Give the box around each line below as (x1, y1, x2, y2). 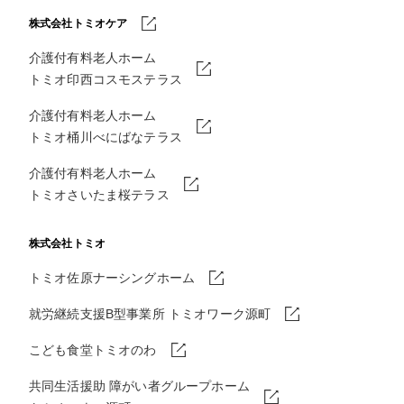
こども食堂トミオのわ (29, 342, 157, 357)
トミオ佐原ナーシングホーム (29, 270, 196, 285)
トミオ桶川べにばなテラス (29, 129, 182, 144)
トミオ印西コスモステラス (29, 71, 182, 87)
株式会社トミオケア (29, 16, 128, 30)
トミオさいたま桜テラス (29, 187, 170, 202)
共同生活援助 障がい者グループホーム (29, 378, 250, 393)
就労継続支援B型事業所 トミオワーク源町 (29, 306, 271, 321)
